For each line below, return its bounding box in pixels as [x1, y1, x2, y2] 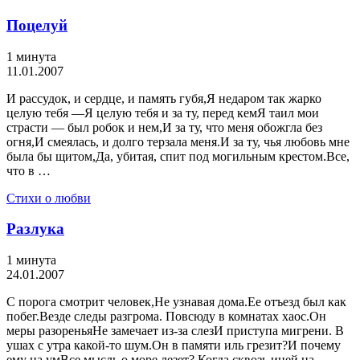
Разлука [6, 220, 64, 238]
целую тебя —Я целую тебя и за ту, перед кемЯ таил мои [6, 105, 319, 120]
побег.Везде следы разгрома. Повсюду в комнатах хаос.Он [6, 309, 326, 324]
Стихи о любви [6, 190, 91, 205]
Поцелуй [6, 17, 67, 35]
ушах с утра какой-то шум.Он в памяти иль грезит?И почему [6, 338, 341, 353]
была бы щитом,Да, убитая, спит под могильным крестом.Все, [6, 149, 350, 163]
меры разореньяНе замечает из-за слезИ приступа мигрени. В [6, 324, 344, 338]
